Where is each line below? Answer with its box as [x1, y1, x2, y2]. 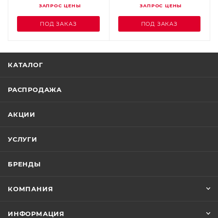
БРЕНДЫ [8, 160, 41, 168]
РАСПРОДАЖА [8, 86, 62, 93]
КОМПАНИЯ [8, 185, 54, 193]
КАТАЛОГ [8, 61, 43, 69]
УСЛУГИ [8, 135, 37, 143]
